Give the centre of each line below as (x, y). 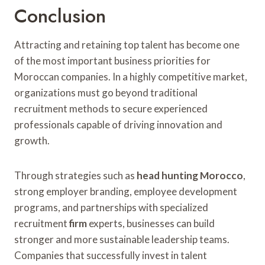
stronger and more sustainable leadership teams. (122, 239)
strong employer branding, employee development (126, 191)
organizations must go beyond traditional (106, 92)
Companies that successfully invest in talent (111, 255)
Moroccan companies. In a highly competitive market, (131, 76)
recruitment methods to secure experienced (111, 108)
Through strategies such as (75, 175)
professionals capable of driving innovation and (118, 124)
